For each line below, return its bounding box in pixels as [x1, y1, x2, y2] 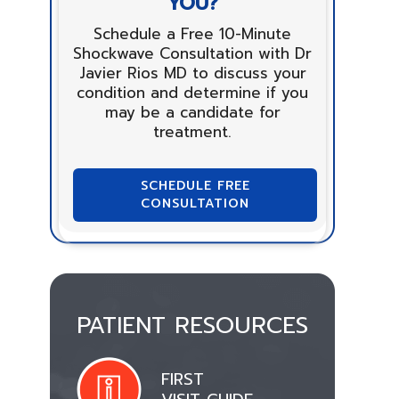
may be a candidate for [104, 101, 281, 124]
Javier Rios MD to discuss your [78, 61, 306, 85]
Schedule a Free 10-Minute [94, 22, 291, 45]
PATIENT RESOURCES [77, 308, 308, 343]
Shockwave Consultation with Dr [73, 42, 312, 65]
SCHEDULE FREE [140, 176, 250, 195]
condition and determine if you [77, 81, 308, 104]
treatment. [153, 120, 232, 143]
